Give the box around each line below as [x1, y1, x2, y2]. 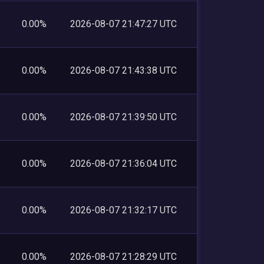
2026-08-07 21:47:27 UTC [70, 18, 177, 29]
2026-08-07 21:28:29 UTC [70, 250, 177, 262]
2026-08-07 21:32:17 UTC [70, 204, 177, 216]
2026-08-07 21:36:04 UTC [70, 157, 177, 169]
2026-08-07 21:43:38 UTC [70, 64, 177, 76]
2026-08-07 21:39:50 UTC [70, 111, 177, 123]
